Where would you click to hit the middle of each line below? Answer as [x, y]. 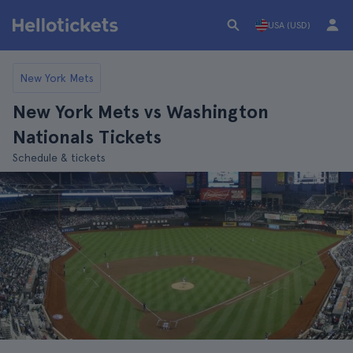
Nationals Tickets [87, 137]
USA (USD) [289, 25]
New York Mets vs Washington [141, 111]
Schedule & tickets [59, 158]
